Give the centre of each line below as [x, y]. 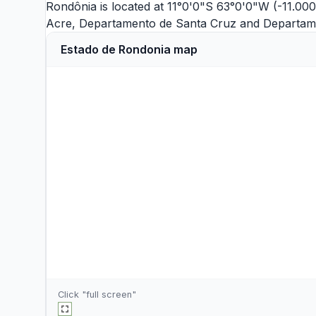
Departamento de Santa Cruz [158, 23]
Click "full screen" [97, 294]
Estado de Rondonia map [129, 49]
